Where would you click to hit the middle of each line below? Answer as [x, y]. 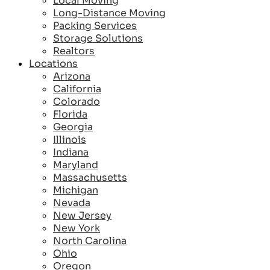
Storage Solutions [98, 39]
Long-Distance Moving [109, 13]
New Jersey [82, 216]
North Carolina [90, 241]
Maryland [76, 165]
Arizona [72, 77]
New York [77, 228]
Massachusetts [90, 178]
